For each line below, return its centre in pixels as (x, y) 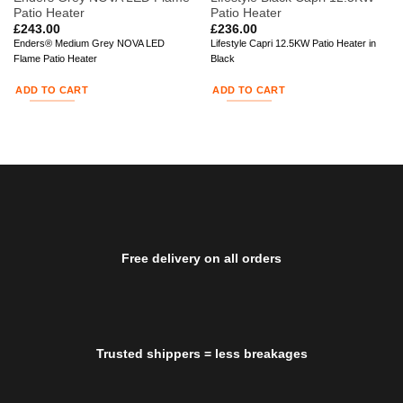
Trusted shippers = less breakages (201, 354)
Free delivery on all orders (201, 258)
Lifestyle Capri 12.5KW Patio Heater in (293, 44)
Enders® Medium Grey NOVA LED (89, 44)
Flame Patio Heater (55, 59)
